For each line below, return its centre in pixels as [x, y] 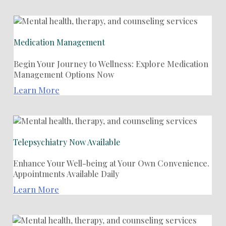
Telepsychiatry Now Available [67, 142]
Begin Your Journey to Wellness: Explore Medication [111, 64]
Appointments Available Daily [66, 174]
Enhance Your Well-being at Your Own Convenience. [111, 163]
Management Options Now [64, 74]
